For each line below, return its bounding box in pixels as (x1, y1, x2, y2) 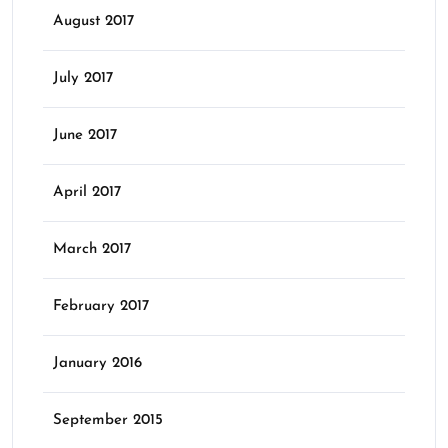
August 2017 (53, 14, 134, 29)
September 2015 (53, 413, 163, 428)
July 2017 (53, 71, 113, 86)
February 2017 (53, 299, 149, 314)
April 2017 (53, 185, 121, 200)
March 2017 (53, 242, 131, 257)
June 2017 (53, 128, 117, 143)
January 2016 (53, 356, 142, 371)
